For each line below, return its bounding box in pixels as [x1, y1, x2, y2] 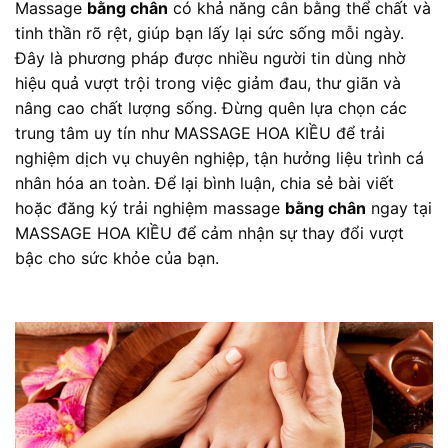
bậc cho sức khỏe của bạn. [15, 247, 219, 268]
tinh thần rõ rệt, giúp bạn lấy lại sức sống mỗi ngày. [15, 22, 404, 43]
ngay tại [366, 197, 432, 218]
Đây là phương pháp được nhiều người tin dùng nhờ [15, 47, 406, 68]
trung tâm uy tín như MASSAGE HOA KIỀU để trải [15, 122, 385, 143]
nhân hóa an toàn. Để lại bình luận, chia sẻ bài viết [15, 172, 394, 193]
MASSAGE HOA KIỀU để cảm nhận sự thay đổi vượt [15, 222, 404, 243]
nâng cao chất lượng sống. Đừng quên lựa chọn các [15, 97, 407, 118]
